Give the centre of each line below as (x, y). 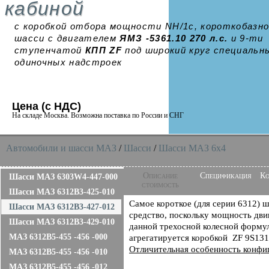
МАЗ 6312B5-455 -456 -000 (58, 237)
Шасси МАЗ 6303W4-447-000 (63, 177)
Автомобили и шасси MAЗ (61, 148)
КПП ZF (104, 50)
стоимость (160, 185)
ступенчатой (50, 50)
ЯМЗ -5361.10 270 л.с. (175, 38)
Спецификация (226, 176)
